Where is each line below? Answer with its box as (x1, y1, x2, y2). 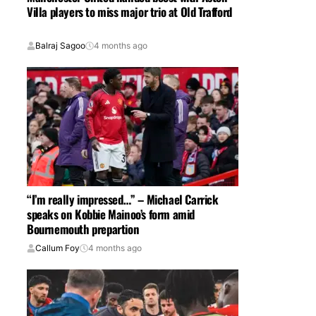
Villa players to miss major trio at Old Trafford (27, 3, 232, 21)
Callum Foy (35, 243, 80, 254)
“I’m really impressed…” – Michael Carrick (27, 190, 219, 209)
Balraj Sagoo (35, 40, 85, 51)
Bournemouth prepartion (27, 220, 140, 238)
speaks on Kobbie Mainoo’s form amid (27, 205, 195, 224)
